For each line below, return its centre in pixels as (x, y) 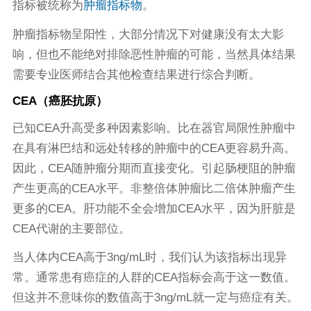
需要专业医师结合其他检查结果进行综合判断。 (136, 74)
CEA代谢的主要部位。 (71, 228)
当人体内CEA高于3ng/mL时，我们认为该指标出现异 (149, 258)
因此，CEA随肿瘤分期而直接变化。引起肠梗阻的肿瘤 (154, 168)
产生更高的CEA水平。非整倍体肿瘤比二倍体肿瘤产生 (154, 188)
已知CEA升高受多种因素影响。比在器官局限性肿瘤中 (154, 128)
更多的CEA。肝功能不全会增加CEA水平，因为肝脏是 (154, 208)
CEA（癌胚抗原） (60, 101)
